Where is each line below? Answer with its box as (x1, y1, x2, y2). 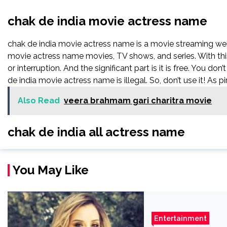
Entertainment (154, 214, 207, 222)
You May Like (13, 163, 89, 177)
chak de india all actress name (8, 125, 185, 139)
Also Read (18, 96, 60, 105)
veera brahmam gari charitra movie (64, 96, 212, 105)
